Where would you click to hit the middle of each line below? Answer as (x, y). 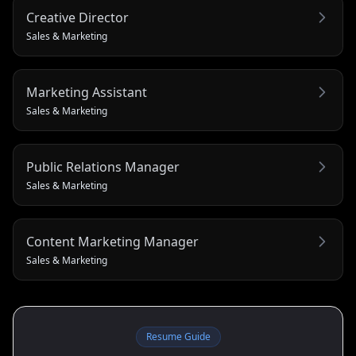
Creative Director (77, 17)
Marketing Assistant (87, 92)
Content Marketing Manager (112, 242)
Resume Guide (178, 337)
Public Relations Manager (103, 167)
